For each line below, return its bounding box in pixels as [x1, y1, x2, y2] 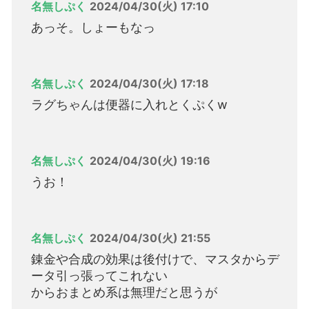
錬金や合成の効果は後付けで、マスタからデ [31, 252, 279, 267]
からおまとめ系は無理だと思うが [31, 285, 217, 300]
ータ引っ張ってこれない [31, 268, 168, 283]
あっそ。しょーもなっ [31, 20, 155, 35]
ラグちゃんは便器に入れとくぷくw [31, 97, 228, 112]
